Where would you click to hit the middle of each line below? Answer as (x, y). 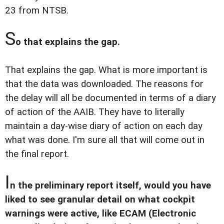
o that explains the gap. (68, 42)
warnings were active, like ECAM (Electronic (100, 213)
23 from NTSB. (37, 10)
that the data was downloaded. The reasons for (104, 84)
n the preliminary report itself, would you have (110, 185)
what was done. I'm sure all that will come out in (105, 140)
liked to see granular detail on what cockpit (100, 199)
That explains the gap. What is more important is (106, 70)
